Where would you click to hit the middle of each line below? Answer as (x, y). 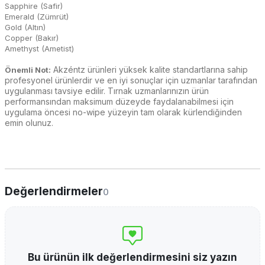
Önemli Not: (28, 70)
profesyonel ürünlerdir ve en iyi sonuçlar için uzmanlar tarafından (131, 80)
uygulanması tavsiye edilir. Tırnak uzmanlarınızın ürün (107, 91)
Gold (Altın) (25, 27)
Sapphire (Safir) (34, 6)
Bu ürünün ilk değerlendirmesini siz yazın (132, 257)
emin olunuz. (29, 123)
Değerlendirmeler (54, 191)
